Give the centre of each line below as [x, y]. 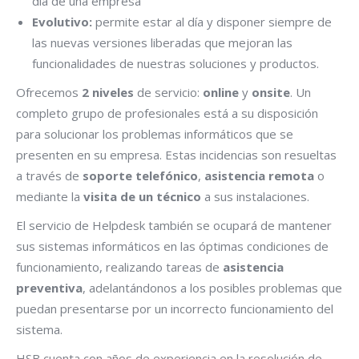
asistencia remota [259, 175]
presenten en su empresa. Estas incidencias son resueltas [176, 154]
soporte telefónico [140, 175]
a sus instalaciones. [255, 196]
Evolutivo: [62, 21]
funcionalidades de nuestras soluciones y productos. [175, 63]
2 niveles [108, 92]
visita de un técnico [142, 196]
